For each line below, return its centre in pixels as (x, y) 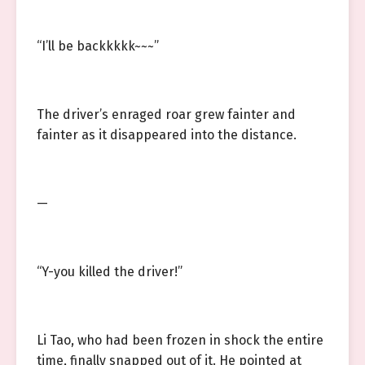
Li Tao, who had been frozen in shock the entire (180, 340)
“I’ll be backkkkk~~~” (98, 46)
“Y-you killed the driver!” (110, 272)
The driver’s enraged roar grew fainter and (166, 114)
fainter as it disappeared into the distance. (167, 135)
